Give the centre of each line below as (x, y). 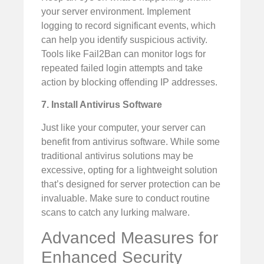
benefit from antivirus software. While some (131, 141)
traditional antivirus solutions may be (117, 156)
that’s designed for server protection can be (131, 184)
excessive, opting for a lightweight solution (129, 170)
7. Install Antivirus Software (102, 105)
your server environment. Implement (116, 11)
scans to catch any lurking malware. (115, 212)
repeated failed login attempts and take (122, 68)
